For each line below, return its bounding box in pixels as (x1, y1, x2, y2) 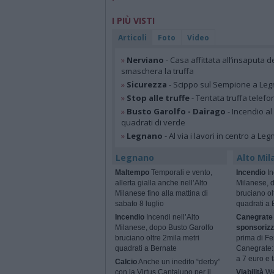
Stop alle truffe (127, 92, 190, 104)
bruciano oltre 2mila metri (115, 234, 199, 243)
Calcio (115, 257, 137, 267)
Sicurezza (127, 79, 167, 91)
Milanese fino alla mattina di (115, 189, 208, 198)
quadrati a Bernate (115, 244, 177, 253)
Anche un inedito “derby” (137, 257, 220, 267)
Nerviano (127, 54, 164, 66)
